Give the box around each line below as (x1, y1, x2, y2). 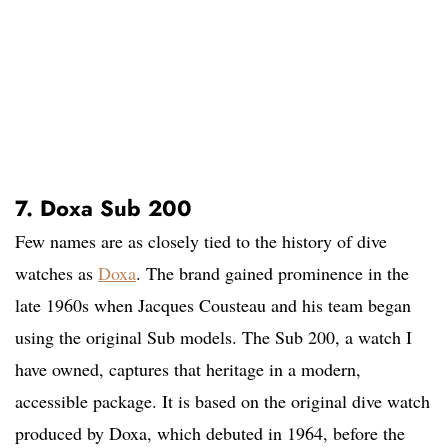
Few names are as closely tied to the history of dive (15, 229, 387, 254)
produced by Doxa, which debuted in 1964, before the (15, 421, 405, 446)
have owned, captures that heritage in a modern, (15, 357, 361, 382)
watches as (15, 261, 98, 286)
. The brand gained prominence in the (136, 261, 409, 286)
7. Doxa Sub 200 (15, 192, 192, 225)
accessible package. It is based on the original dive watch (15, 389, 430, 414)
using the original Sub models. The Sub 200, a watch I (15, 325, 412, 350)
